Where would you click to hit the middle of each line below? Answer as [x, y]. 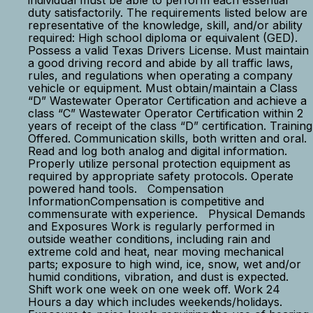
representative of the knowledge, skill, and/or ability [165, 25]
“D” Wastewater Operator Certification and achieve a [167, 101]
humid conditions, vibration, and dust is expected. [158, 277]
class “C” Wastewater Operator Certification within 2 [166, 113]
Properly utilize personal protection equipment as [159, 163]
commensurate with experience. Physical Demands [167, 214]
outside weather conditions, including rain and [149, 239]
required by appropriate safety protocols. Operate [161, 176]
